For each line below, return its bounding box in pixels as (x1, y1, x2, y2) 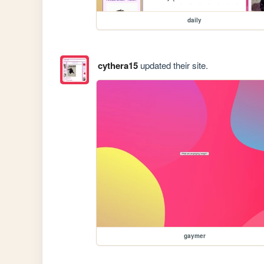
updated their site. (137, 58, 208, 71)
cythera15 (97, 58, 138, 72)
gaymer (183, 231, 206, 240)
